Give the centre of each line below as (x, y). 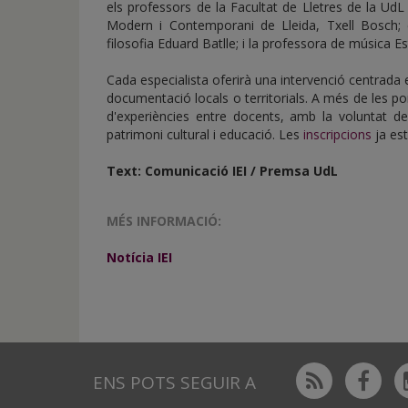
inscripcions (337, 134)
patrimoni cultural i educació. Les (205, 134)
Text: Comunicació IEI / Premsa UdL (222, 171)
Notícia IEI (139, 257)
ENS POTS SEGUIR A (174, 382)
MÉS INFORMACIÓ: (164, 221)
